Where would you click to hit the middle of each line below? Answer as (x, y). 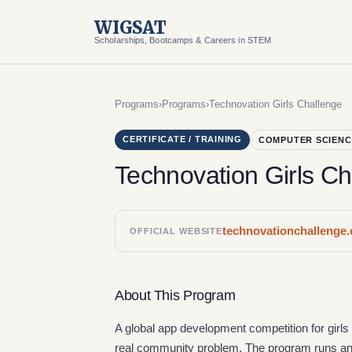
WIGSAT (130, 27)
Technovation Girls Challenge (275, 104)
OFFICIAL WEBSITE (176, 231)
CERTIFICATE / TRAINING (182, 139)
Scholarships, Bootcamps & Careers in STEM (183, 40)
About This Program (175, 295)
